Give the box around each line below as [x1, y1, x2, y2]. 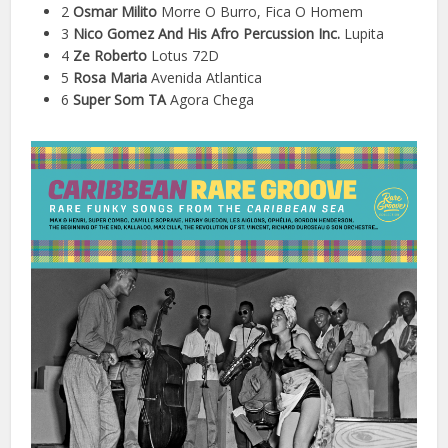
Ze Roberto [73, 45, 148, 65]
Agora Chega [170, 89, 255, 109]
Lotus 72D [147, 45, 220, 65]
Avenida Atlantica [151, 67, 263, 87]
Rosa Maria [73, 67, 152, 87]
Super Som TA [73, 89, 171, 109]
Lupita [340, 23, 385, 43]
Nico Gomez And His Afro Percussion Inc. [73, 23, 341, 43]
